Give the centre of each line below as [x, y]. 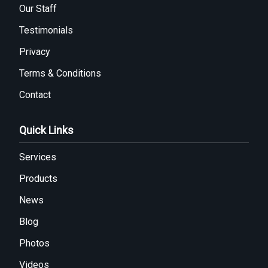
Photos [34, 243]
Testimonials [46, 30]
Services [38, 157]
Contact [35, 95]
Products [38, 179]
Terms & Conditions [60, 73]
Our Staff [38, 9]
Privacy [35, 52]
